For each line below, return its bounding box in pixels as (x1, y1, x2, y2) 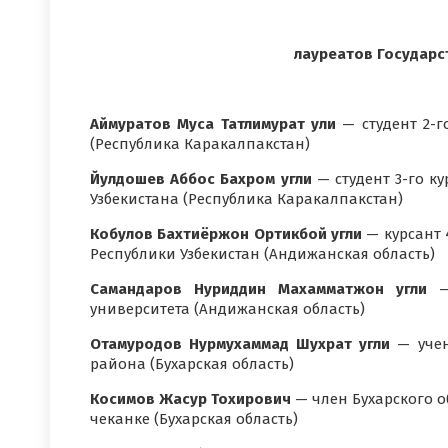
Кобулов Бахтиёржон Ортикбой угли (90, 225, 363, 243)
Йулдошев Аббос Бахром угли (90, 170, 312, 188)
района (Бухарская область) (90, 355, 294, 373)
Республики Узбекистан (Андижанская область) (90, 245, 435, 263)
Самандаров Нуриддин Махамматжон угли (90, 280, 427, 298)
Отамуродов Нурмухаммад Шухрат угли (90, 335, 391, 353)
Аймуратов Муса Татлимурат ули (90, 115, 336, 133)
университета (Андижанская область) (90, 300, 365, 318)
